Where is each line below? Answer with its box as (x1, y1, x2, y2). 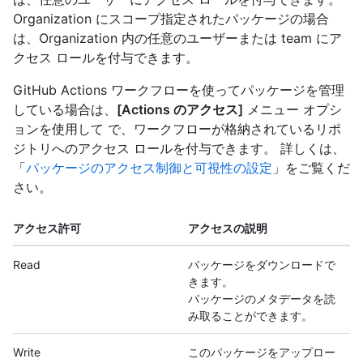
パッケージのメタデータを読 (188, 292, 335, 306)
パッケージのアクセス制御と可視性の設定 (26, 160, 272, 177)
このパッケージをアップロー (188, 345, 335, 360)
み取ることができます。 (188, 309, 313, 323)
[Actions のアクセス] (117, 101, 243, 118)
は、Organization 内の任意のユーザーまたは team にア (13, 30, 342, 47)
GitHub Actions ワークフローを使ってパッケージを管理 (13, 82, 344, 99)
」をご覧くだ (272, 160, 350, 177)
